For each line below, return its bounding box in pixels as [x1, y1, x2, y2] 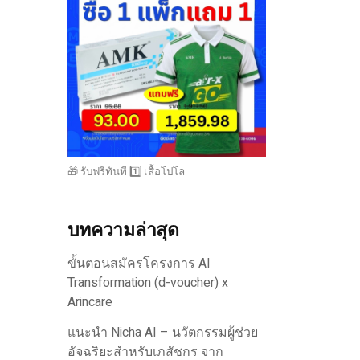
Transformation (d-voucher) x [67, 273, 228, 293]
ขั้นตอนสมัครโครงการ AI [67, 254, 211, 274]
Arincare [67, 292, 112, 313]
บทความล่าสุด [67, 217, 179, 245]
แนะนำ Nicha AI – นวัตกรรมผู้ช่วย [67, 323, 258, 343]
